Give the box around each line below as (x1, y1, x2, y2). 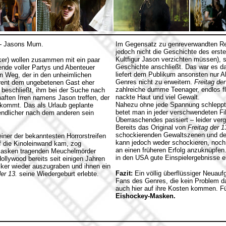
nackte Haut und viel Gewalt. (116, 93, 200, 101)
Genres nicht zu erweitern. (116, 78, 194, 86)
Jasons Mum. (4, 40, 43, 48)
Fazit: (116, 169, 133, 177)
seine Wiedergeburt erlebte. (17, 170, 99, 178)
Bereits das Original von (116, 124, 188, 131)
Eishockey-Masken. (116, 192, 176, 200)
